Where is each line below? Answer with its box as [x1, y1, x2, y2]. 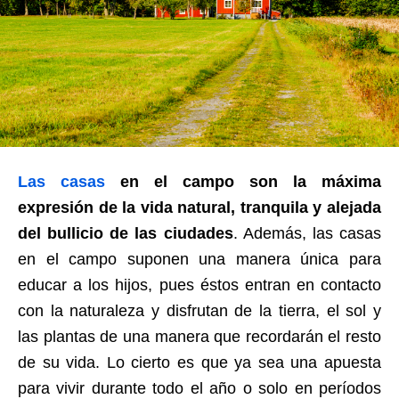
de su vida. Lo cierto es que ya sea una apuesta [18, 354, 381, 372]
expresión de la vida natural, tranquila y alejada [18, 199, 381, 217]
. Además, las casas [232, 224, 382, 243]
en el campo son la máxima [105, 173, 381, 191]
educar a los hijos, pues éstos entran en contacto [18, 276, 381, 295]
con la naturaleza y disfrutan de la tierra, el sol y [18, 302, 381, 321]
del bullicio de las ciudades [18, 224, 233, 243]
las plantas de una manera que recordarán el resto [18, 328, 381, 346]
